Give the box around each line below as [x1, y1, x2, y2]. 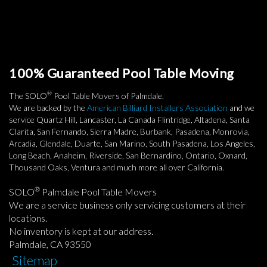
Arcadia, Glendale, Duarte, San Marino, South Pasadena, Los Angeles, [9, 138, 255, 148]
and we [228, 102, 254, 113]
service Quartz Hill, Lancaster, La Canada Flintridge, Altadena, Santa [9, 114, 250, 125]
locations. [9, 212, 47, 223]
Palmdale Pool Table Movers [40, 185, 157, 197]
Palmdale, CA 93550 [9, 238, 91, 250]
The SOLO [9, 90, 47, 101]
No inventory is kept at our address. [9, 225, 153, 237]
